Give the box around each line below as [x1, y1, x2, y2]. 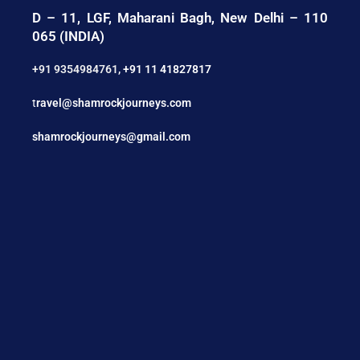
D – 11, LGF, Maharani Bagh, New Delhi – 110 [32, 9, 328, 26]
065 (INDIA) [32, 27, 104, 44]
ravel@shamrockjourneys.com [36, 96, 191, 109]
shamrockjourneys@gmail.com [32, 129, 190, 143]
